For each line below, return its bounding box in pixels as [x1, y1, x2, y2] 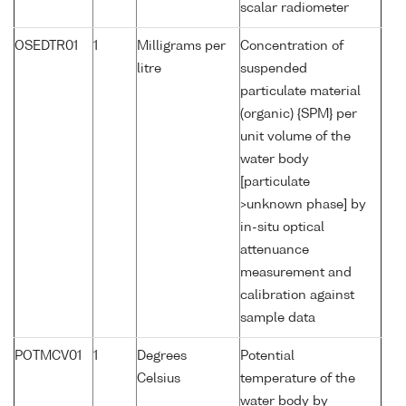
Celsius [137, 372, 180, 386]
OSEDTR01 [14, 40, 78, 53]
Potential [240, 350, 295, 363]
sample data [240, 312, 315, 325]
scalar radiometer [240, 2, 349, 15]
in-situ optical [240, 221, 324, 235]
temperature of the [240, 372, 355, 386]
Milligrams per [137, 40, 226, 53]
